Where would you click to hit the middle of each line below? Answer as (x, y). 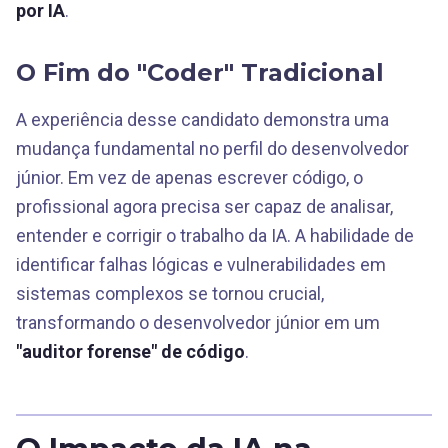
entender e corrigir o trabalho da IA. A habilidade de (215, 235)
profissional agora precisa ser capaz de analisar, (204, 206)
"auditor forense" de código (130, 351)
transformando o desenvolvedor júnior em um (198, 322)
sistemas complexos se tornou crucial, (170, 293)
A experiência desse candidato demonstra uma (202, 119)
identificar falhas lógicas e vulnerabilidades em (201, 264)
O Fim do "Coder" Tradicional (200, 72)
